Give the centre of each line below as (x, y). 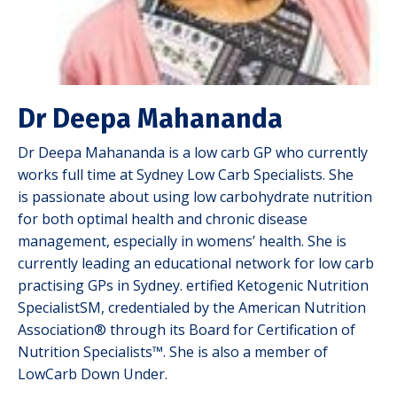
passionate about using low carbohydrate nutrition (202, 197)
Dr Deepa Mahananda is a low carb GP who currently (193, 153)
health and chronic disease (219, 219)
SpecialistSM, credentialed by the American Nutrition (192, 308)
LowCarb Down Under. (93, 374)
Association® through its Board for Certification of (187, 330)
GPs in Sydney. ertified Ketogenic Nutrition (228, 286)
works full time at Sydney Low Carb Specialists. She (186, 175)
